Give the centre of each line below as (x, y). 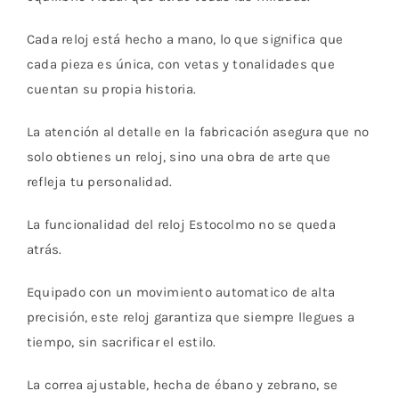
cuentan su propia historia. (111, 90)
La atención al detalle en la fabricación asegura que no (198, 132)
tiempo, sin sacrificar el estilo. (121, 342)
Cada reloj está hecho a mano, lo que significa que (185, 40)
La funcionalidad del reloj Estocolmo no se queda (181, 225)
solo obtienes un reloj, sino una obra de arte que (179, 157)
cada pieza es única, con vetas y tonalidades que (180, 65)
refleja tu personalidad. (99, 182)
